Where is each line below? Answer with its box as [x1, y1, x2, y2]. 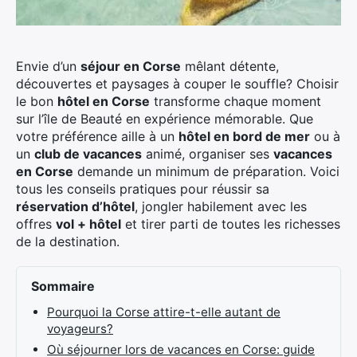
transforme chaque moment [150, 93, 321, 109]
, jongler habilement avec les [135, 198, 307, 214]
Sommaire [31, 279, 95, 294]
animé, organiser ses [142, 146, 273, 162]
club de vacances [34, 146, 142, 162]
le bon [16, 93, 57, 109]
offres [16, 216, 56, 232]
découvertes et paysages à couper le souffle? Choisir [16, 76, 339, 92]
